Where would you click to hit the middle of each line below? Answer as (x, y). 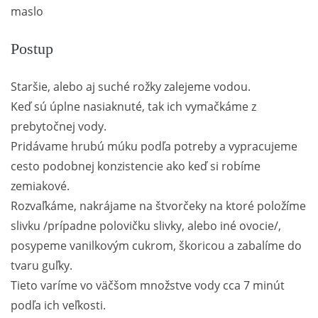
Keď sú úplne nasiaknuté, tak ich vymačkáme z (133, 106)
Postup (32, 48)
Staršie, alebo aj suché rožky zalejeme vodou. (131, 86)
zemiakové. (40, 186)
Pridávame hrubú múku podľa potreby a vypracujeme (154, 146)
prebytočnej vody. (59, 126)
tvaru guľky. (42, 265)
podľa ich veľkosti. (58, 305)
